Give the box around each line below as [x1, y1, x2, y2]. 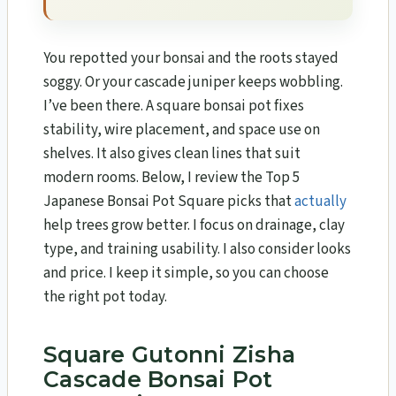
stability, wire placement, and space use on [43, 118, 320, 141]
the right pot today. [43, 286, 167, 308]
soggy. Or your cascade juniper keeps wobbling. [43, 71, 343, 93]
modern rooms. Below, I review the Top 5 [43, 166, 300, 188]
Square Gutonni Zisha [43, 341, 295, 369]
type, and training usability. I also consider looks [43, 238, 351, 260]
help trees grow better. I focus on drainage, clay [43, 214, 345, 236]
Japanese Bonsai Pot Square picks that [43, 190, 294, 212]
